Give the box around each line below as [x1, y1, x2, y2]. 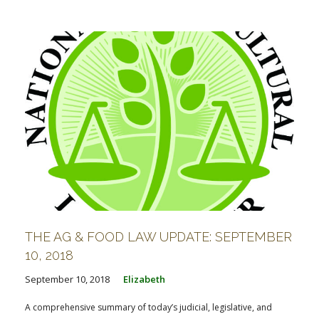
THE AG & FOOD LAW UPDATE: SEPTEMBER [25, 229, 292, 244]
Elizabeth [123, 272, 165, 286]
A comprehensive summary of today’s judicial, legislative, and [25, 300, 272, 313]
